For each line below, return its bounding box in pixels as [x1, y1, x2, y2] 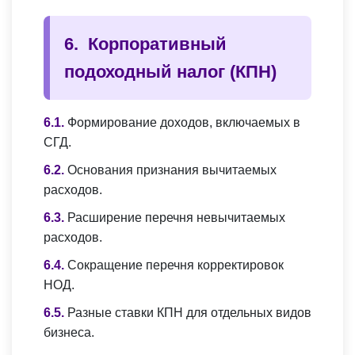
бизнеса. [44, 326, 94, 340]
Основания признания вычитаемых [67, 163, 277, 177]
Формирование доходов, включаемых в [67, 116, 300, 130]
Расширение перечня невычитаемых [67, 211, 285, 225]
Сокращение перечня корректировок [67, 258, 284, 273]
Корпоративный [88, 34, 227, 55]
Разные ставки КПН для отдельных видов [67, 306, 311, 320]
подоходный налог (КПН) [64, 62, 277, 82]
